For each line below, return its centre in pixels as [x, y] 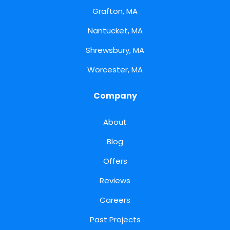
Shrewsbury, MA [115, 50]
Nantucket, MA [115, 31]
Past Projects [115, 220]
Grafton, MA [115, 11]
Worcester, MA [115, 70]
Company [115, 96]
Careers [115, 200]
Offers [115, 161]
